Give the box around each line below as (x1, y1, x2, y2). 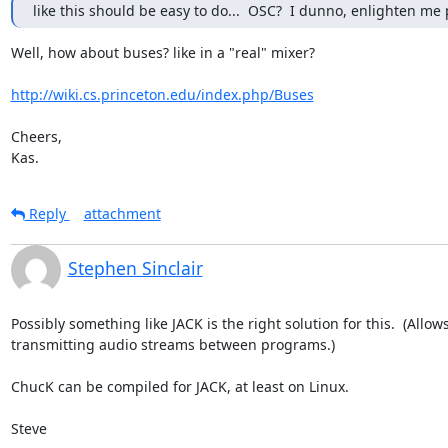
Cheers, (10, 126, 62, 146)
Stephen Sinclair (67, 255, 203, 280)
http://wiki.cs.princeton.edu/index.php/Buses (10, 84, 314, 104)
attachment (83, 203, 161, 223)
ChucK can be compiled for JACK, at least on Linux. (10, 376, 349, 396)
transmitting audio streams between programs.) (10, 334, 335, 354)
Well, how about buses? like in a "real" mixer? (10, 42, 315, 62)
